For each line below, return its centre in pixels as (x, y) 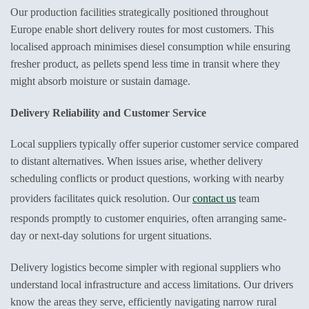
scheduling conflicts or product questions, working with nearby (147, 179)
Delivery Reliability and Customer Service (108, 112)
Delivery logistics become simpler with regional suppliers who (146, 268)
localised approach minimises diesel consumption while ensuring (150, 46)
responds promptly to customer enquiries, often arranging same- (148, 219)
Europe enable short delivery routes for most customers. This (142, 29)
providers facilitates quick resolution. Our (101, 199)
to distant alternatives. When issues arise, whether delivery (137, 161)
